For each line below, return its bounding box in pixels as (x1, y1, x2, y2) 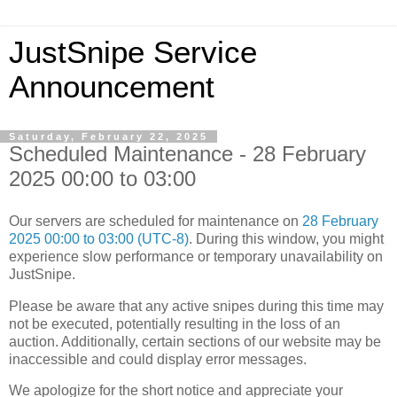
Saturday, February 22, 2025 (9, 131, 208, 142)
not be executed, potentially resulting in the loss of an (9, 315, 340, 331)
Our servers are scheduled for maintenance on (9, 213, 302, 229)
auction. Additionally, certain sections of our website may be (9, 333, 381, 349)
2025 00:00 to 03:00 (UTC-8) (9, 230, 189, 246)
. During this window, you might (189, 230, 384, 246)
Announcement (9, 70, 214, 104)
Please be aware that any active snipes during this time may (9, 298, 384, 314)
